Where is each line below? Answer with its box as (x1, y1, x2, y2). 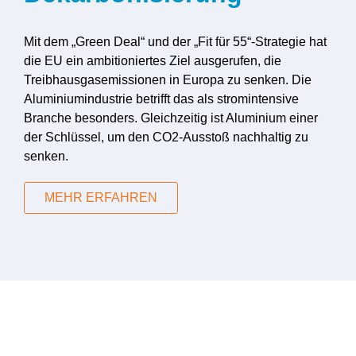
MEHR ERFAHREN (44, 191, 157, 205)
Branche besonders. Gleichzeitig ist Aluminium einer (24, 111, 318, 126)
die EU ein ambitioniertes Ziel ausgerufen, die (24, 54, 281, 68)
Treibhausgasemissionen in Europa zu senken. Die (24, 73, 311, 87)
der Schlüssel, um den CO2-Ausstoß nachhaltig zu (24, 130, 308, 145)
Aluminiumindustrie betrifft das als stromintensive (24, 92, 299, 106)
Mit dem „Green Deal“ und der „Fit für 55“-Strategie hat (24, 35, 327, 49)
